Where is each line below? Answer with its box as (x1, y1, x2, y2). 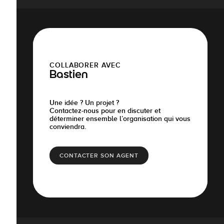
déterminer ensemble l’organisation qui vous (49, 114, 190, 122)
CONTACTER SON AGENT (59, 152, 139, 159)
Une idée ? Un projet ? (49, 98, 119, 106)
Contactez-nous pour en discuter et (49, 106, 160, 114)
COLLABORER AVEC (49, 61, 121, 69)
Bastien (49, 69, 88, 81)
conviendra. (49, 122, 86, 130)
